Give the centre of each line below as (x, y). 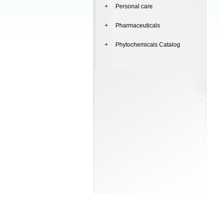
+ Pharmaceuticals (132, 26)
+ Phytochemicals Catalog (142, 45)
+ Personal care (129, 6)
